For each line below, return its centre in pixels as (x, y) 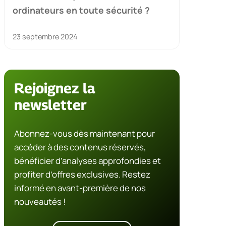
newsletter (50, 104)
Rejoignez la (55, 88)
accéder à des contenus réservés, (80, 147)
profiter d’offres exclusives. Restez (82, 174)
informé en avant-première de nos (80, 188)
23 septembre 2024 (45, 36)
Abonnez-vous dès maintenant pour (84, 133)
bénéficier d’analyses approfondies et (88, 160)
